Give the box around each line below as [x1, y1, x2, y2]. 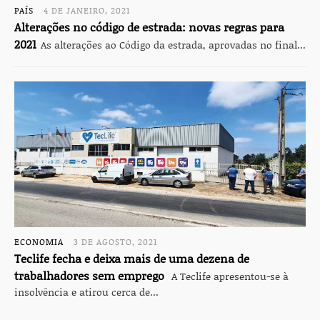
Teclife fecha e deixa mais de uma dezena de [14, 250, 249, 266]
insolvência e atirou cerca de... [14, 284, 159, 299]
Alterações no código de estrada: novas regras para [14, 19, 284, 35]
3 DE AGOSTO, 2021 [74, 235, 157, 247]
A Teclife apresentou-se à [169, 269, 289, 283]
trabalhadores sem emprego [14, 267, 164, 284]
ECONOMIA [14, 235, 64, 247]
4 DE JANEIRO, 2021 [44, 4, 130, 16]
